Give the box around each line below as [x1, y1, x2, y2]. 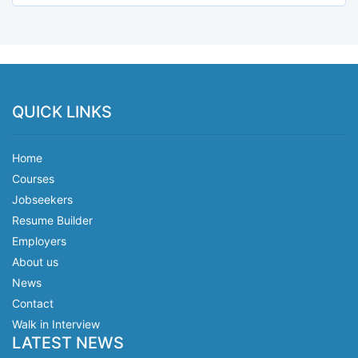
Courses [12, 172, 54, 185]
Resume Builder [12, 213, 93, 227]
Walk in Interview [12, 317, 100, 331]
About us [12, 255, 58, 268]
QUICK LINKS [12, 102, 112, 121]
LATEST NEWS [12, 333, 124, 352]
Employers [12, 234, 66, 248]
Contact [12, 296, 54, 310]
